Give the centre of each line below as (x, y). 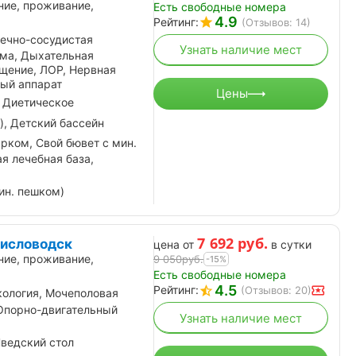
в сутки (292, 245)
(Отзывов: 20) (276, 290)
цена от (174, 245)
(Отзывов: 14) (276, 22)
